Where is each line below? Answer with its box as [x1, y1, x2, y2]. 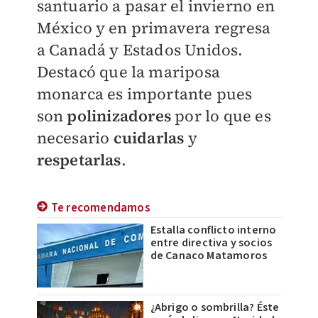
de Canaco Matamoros [150, 248, 268, 264]
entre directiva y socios [150, 235, 273, 251]
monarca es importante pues [36, 83, 253, 105]
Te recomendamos [50, 199, 150, 217]
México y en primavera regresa [36, 17, 271, 39]
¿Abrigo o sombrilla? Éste [150, 300, 280, 316]
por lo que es [175, 105, 271, 127]
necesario [36, 127, 114, 149]
